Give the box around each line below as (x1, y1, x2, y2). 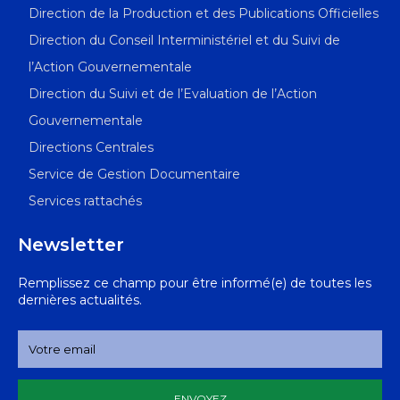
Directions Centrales (29, 139, 154, 156)
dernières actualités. (18, 292, 142, 309)
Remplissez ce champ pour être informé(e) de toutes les (18, 275, 371, 292)
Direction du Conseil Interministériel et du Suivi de (29, 32, 340, 49)
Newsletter (18, 234, 124, 256)
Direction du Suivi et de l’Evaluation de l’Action (29, 86, 317, 103)
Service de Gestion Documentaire (29, 166, 240, 183)
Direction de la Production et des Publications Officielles (29, 5, 379, 22)
